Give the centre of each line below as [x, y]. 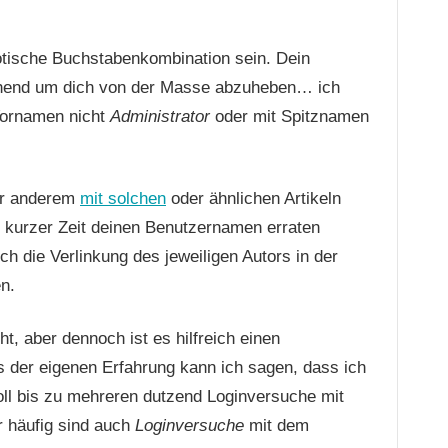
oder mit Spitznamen [289, 116]
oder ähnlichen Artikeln [253, 198]
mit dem [276, 425]
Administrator [160, 116]
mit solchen [123, 198]
